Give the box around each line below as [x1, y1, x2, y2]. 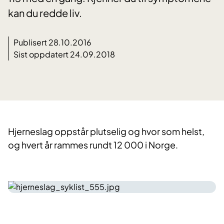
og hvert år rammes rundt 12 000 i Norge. [8, 139, 179, 151]
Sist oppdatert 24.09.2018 [13, 49, 115, 60]
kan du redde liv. [8, 6, 82, 19]
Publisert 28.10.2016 [13, 37, 91, 48]
